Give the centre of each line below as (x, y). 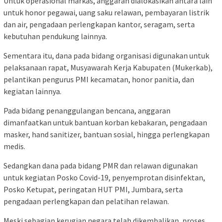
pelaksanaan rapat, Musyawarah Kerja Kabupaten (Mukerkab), (108, 67)
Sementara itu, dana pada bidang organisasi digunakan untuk (106, 55)
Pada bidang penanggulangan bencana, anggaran (87, 110)
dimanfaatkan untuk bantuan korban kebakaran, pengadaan (105, 122)
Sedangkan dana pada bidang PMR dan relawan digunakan (101, 165)
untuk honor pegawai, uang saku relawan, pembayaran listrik (106, 12)
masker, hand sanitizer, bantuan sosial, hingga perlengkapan (107, 134)
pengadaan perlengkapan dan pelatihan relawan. (86, 201)
